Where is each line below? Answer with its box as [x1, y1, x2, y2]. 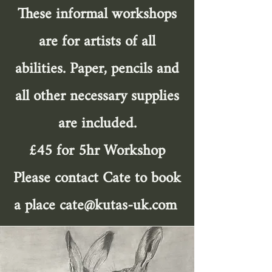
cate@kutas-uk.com [59, 189, 177, 222]
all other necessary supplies [15, 80, 179, 112]
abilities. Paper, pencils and [15, 53, 179, 85]
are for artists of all [39, 25, 155, 58]
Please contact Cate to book [13, 162, 181, 194]
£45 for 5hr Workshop [29, 135, 165, 167]
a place [13, 189, 59, 222]
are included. [58, 107, 137, 140]
